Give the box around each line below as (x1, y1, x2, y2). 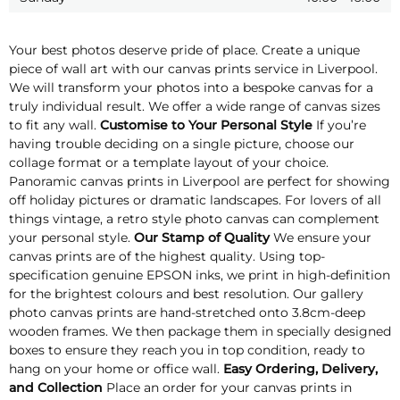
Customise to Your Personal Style (100, 117, 316, 134)
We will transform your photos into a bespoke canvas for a (9, 79, 373, 96)
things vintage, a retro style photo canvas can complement (9, 211, 379, 228)
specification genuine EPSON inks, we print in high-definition (9, 267, 390, 284)
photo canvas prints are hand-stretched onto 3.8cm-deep (9, 304, 365, 321)
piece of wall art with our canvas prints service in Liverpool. (9, 61, 378, 78)
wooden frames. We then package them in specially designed (9, 323, 391, 340)
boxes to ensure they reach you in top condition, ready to (9, 342, 365, 359)
